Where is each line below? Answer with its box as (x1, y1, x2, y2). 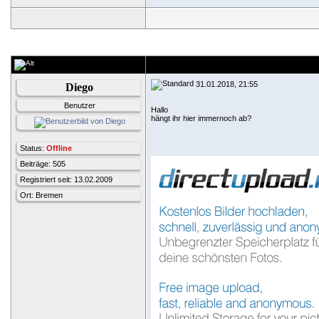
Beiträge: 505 (20, 159, 66, 168)
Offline (46, 144, 72, 152)
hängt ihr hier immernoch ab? (151, 114, 251, 122)
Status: (20, 144, 46, 152)
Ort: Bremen (20, 191, 63, 199)
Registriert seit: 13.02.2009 (20, 175, 113, 184)
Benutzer (63, 101, 95, 110)
